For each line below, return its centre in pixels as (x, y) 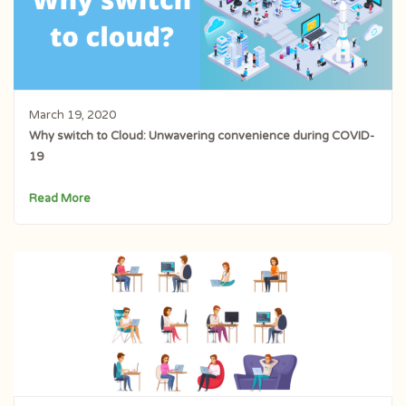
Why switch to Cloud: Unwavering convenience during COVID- (201, 135)
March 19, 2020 (72, 115)
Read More (59, 199)
